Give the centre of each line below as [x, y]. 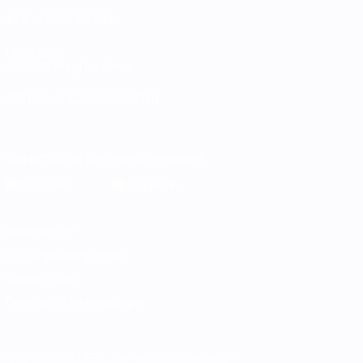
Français [133, 119]
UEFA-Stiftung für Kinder [70, 66]
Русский [239, 119]
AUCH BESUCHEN [60, 19]
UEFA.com [33, 52]
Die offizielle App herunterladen [105, 159]
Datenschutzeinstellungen [75, 302]
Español [290, 119]
